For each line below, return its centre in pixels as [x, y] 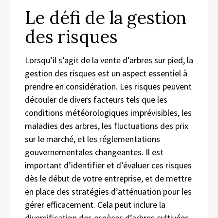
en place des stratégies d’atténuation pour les [108, 191]
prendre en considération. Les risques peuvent [108, 86]
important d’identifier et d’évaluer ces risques [108, 165]
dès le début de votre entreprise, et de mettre [108, 178]
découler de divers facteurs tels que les [96, 99]
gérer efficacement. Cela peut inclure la [95, 204]
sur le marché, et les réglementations [92, 139]
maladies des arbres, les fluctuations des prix [107, 126]
